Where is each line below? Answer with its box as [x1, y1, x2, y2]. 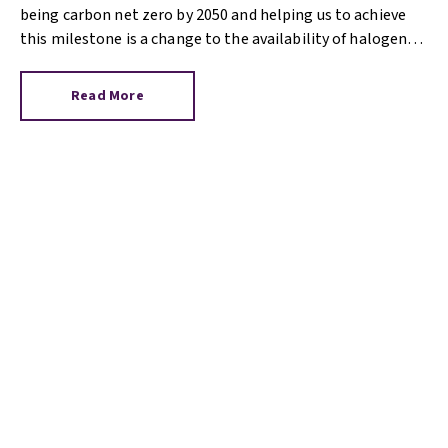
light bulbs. [20, 52, 103, 74]
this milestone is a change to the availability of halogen [20, 28, 408, 50]
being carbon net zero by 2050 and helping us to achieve [20, 4, 407, 26]
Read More [71, 86, 144, 106]
